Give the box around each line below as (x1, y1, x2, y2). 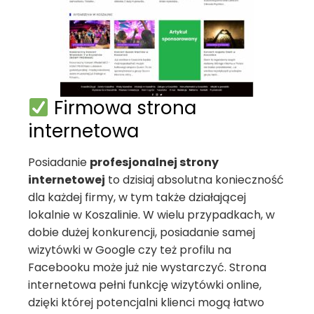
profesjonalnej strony (90, 154, 219, 170)
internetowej (28, 172, 105, 188)
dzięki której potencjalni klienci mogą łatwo (28, 294, 264, 310)
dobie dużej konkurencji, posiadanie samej (28, 224, 255, 240)
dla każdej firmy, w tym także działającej (28, 189, 246, 205)
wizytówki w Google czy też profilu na (28, 242, 231, 258)
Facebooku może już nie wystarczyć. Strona (28, 259, 266, 275)
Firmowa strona (48, 95, 196, 121)
